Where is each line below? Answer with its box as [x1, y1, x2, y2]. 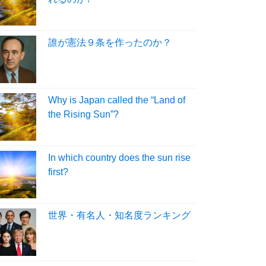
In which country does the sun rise [48, 152, 191, 163]
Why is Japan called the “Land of [48, 94, 185, 105]
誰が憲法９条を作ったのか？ [48, 37, 172, 47]
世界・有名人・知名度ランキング [48, 210, 191, 220]
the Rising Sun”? [48, 109, 119, 119]
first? [48, 166, 68, 177]
